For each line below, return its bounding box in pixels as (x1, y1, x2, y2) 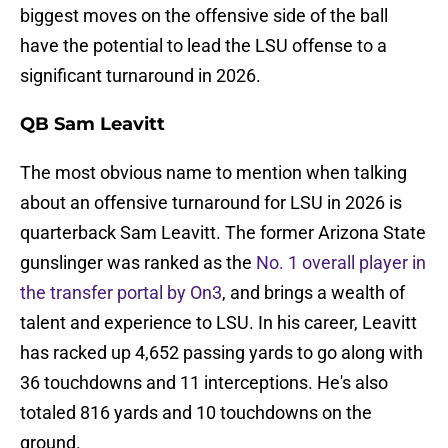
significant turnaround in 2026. (20, 65, 261, 87)
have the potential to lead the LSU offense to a (20, 35, 387, 57)
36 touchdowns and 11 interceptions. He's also (20, 372, 388, 394)
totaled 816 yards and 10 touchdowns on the (20, 402, 372, 424)
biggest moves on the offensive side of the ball (20, 5, 388, 27)
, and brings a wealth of (222, 282, 405, 304)
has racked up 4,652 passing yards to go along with (20, 342, 423, 364)
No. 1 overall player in (256, 252, 426, 274)
